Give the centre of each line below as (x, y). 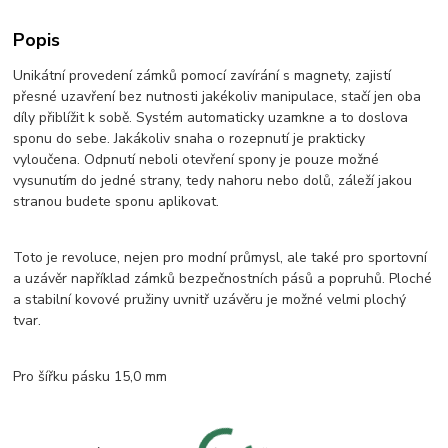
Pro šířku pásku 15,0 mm (90, 376)
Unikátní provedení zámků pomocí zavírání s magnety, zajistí (202, 75)
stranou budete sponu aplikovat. (116, 201)
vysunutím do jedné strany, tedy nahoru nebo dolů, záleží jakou (213, 180)
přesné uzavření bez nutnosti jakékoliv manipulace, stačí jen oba (217, 96)
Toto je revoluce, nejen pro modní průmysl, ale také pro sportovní (220, 257)
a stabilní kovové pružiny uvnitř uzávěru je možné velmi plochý (210, 299)
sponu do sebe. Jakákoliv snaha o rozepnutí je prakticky (189, 138)
